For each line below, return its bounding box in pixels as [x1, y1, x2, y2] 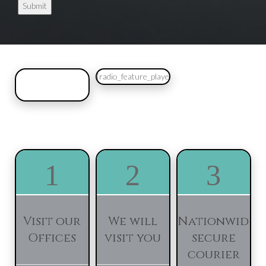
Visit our [23, 213, 81, 229]
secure [191, 230, 236, 246]
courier [187, 246, 240, 262]
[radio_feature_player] [96, 71, 175, 81]
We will [108, 213, 158, 229]
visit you [104, 230, 161, 246]
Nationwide [177, 213, 256, 229]
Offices [28, 230, 77, 246]
